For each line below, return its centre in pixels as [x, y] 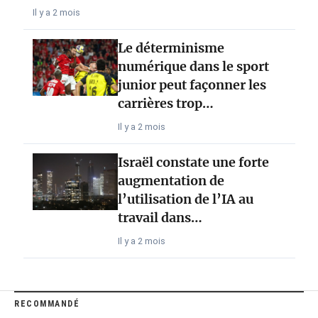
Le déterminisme [171, 48]
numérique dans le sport [193, 66]
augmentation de [171, 180]
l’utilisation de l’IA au [185, 199]
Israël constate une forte [193, 162]
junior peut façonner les [192, 85]
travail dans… [160, 217]
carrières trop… [165, 103]
